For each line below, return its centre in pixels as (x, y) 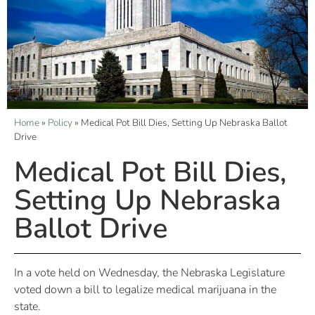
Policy (60, 122)
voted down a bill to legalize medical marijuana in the (145, 289)
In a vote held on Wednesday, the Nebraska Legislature (149, 272)
